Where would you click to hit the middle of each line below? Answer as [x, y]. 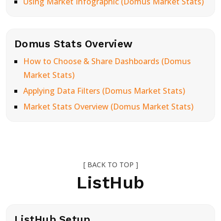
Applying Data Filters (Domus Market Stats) [104, 91]
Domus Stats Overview [74, 44]
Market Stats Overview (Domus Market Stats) [108, 107]
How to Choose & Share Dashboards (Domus [107, 61]
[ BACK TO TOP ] [110, 165]
